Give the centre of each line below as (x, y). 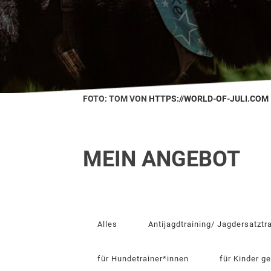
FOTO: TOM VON (116, 99)
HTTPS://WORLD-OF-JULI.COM (209, 99)
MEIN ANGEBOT (162, 159)
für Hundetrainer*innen (143, 259)
